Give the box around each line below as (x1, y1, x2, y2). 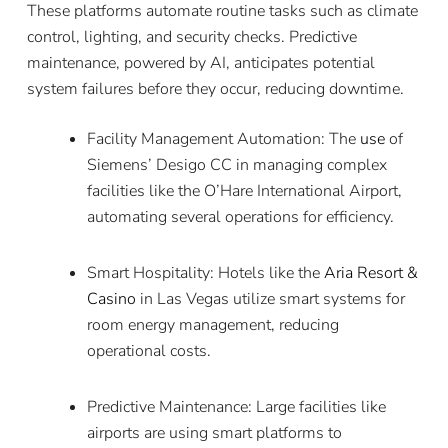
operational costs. (86, 339, 211, 362)
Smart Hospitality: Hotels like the (86, 261, 324, 284)
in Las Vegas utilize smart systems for (135, 287, 405, 310)
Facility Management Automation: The (86, 127, 360, 150)
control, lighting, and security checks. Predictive (26, 25, 357, 48)
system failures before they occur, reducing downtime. (26, 77, 404, 100)
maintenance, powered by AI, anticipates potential (26, 51, 375, 74)
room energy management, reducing (86, 313, 339, 336)
